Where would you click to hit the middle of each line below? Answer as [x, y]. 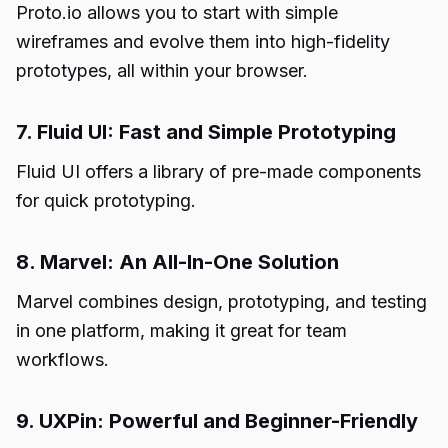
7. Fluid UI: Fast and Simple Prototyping [206, 132]
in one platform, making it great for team [181, 330]
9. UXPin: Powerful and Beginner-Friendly [217, 421]
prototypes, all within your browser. [162, 70]
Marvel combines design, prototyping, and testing [221, 301]
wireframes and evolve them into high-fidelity [203, 41]
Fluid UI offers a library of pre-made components [218, 171]
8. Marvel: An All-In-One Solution [177, 262]
